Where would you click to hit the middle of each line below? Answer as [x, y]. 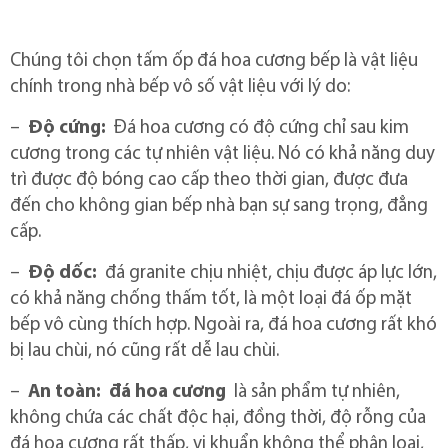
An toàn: [64, 393]
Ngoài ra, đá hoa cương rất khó [315, 326]
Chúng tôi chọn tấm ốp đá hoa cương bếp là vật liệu [214, 62]
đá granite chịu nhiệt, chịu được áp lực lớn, [267, 274]
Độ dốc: [62, 274]
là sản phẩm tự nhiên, [313, 393]
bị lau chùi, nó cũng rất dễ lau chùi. [144, 352]
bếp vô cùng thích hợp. [102, 326]
